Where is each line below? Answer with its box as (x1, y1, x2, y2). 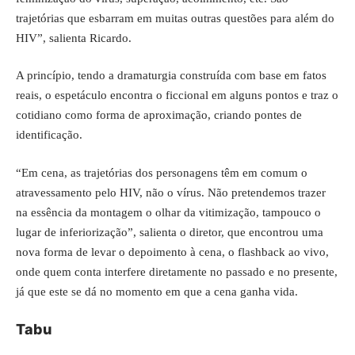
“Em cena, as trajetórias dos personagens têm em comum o (16, 166, 307, 179)
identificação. (16, 128, 82, 141)
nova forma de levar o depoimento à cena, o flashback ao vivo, (16, 245, 329, 258)
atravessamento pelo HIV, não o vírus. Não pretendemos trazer (16, 185, 326, 199)
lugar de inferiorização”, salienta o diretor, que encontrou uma (16, 225, 323, 239)
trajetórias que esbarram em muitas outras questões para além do (16, 11, 334, 25)
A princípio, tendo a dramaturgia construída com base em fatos (16, 69, 326, 82)
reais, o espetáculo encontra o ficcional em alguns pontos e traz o (16, 89, 338, 101)
